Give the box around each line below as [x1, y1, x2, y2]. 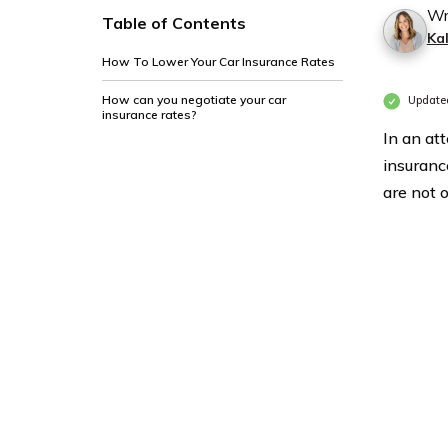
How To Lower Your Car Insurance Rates [102, 54, 335, 69]
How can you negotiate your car [102, 92, 286, 107]
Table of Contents [102, 13, 246, 33]
